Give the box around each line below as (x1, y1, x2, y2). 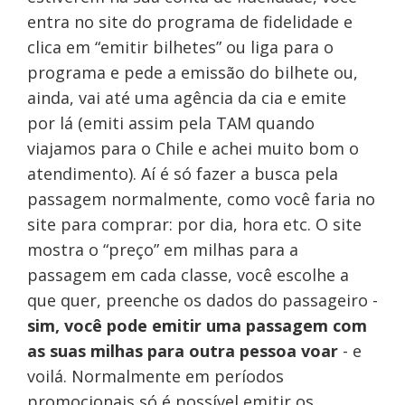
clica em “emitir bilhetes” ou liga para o (26, 36, 334, 59)
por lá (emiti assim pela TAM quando (26, 112, 315, 135)
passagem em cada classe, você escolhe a (26, 264, 349, 287)
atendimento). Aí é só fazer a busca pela (26, 163, 338, 185)
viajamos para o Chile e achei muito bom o (26, 137, 359, 160)
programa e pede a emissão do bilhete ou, (26, 61, 358, 84)
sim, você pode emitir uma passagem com (26, 315, 367, 337)
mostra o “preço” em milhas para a (26, 239, 298, 261)
